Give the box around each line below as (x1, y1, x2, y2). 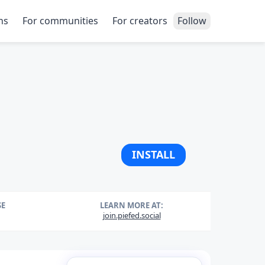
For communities (22, 14, 98, 27)
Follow (177, 14, 206, 27)
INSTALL (132, 147, 175, 161)
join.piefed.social (102, 210, 161, 221)
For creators (112, 14, 167, 27)
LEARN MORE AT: (100, 200, 163, 211)
